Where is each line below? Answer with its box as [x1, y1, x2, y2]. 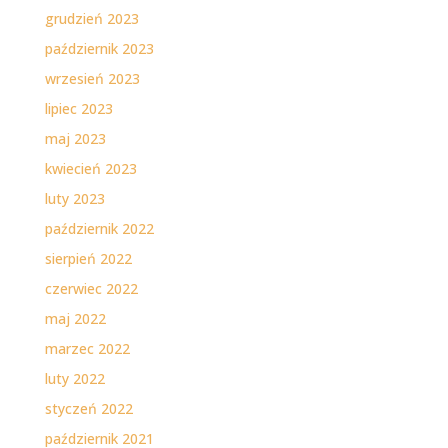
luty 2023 [44, 189, 105, 209]
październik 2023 [44, 39, 154, 59]
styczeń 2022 [44, 399, 133, 419]
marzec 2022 [44, 339, 130, 359]
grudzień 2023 [44, 9, 139, 29]
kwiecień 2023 [44, 159, 137, 179]
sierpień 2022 [44, 249, 132, 269]
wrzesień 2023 [44, 69, 140, 89]
